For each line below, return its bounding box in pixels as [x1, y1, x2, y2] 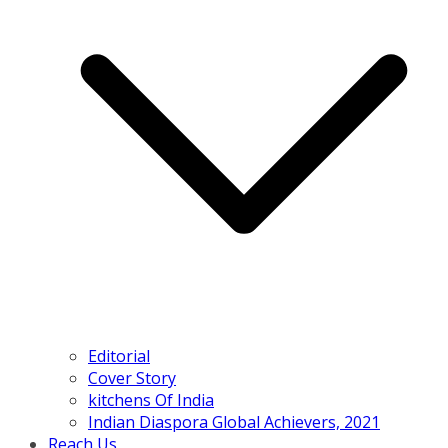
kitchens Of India [88, 389, 214, 412]
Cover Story [88, 367, 176, 390]
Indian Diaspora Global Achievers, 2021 [88, 411, 380, 434]
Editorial [88, 345, 150, 368]
